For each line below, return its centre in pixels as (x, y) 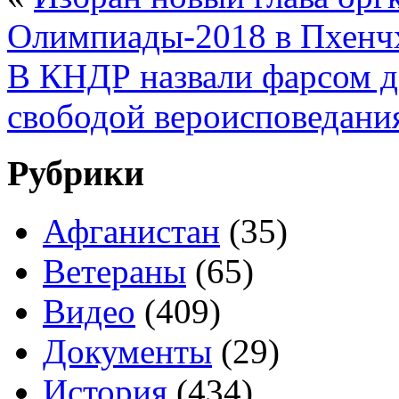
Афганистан (131, 232)
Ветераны (114, 272)
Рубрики (76, 174)
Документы (127, 352)
